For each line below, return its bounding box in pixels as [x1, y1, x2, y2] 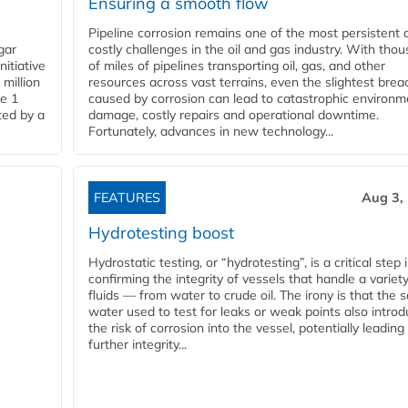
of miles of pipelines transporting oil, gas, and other [88, 57, 385, 75]
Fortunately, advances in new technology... [88, 123, 333, 140]
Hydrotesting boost [88, 222, 234, 244]
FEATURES [94, 189, 160, 207]
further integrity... [88, 336, 187, 353]
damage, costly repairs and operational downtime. [88, 107, 379, 124]
